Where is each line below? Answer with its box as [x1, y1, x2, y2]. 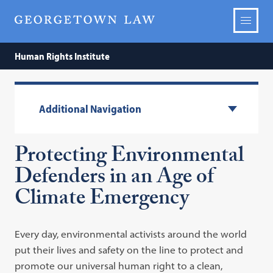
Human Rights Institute [15, 50, 110, 62]
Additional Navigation [39, 102, 142, 116]
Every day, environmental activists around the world [15, 227, 247, 240]
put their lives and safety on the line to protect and [15, 243, 244, 256]
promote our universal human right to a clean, [15, 259, 223, 272]
